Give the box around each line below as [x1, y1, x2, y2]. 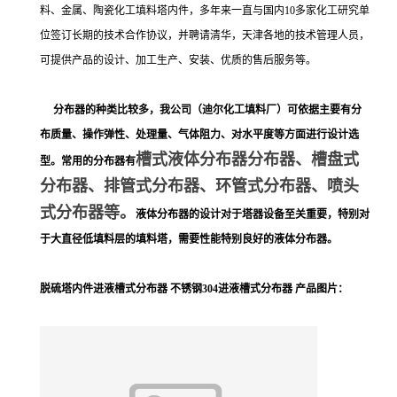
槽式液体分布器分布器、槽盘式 [136, 150, 359, 168]
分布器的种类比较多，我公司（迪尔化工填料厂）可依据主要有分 [53, 103, 362, 116]
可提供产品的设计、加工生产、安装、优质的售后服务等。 [40, 53, 316, 66]
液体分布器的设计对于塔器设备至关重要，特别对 [136, 207, 370, 221]
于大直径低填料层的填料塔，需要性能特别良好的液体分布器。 [40, 232, 338, 245]
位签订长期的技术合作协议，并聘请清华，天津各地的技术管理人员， [40, 28, 370, 42]
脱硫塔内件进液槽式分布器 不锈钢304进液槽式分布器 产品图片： [40, 282, 348, 295]
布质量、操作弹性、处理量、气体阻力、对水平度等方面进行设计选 [40, 128, 359, 141]
